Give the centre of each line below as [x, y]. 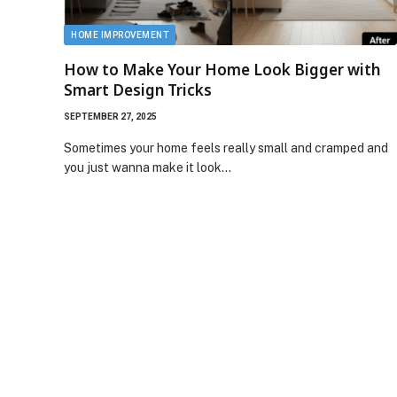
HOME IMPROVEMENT [120, 35]
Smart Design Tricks [138, 90]
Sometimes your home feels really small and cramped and [226, 148]
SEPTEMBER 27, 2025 [110, 116]
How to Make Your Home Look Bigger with [222, 69]
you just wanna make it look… [148, 167]
